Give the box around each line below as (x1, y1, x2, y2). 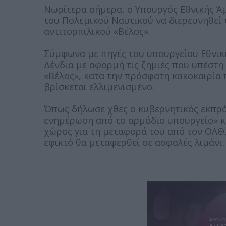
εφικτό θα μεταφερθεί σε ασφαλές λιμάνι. (44, 136, 224, 148)
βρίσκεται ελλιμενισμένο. (44, 81, 154, 93)
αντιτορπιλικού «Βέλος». (44, 25, 150, 37)
